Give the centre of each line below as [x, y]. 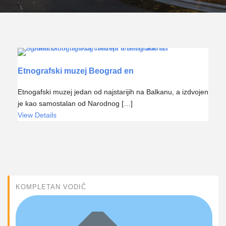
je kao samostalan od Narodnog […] [75, 103]
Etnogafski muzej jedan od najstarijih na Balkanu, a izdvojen [113, 92]
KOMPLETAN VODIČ [51, 187]
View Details [37, 115]
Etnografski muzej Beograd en [76, 71]
